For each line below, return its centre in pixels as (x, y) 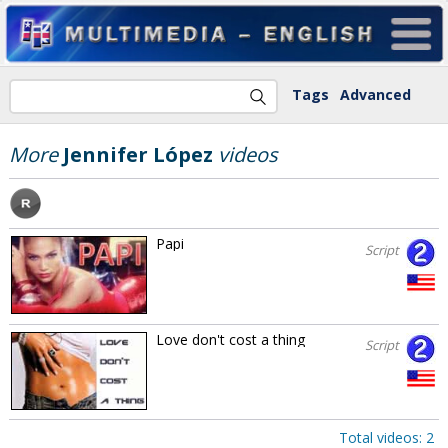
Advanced (375, 95)
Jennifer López (137, 154)
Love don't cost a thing (230, 339)
